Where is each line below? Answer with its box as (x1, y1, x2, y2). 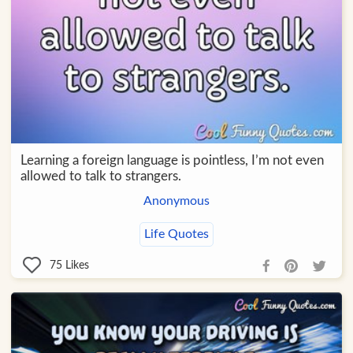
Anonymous (143, 195, 210, 208)
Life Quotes (143, 228, 209, 241)
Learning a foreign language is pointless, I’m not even (20, 154, 324, 168)
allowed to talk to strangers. (20, 169, 181, 184)
